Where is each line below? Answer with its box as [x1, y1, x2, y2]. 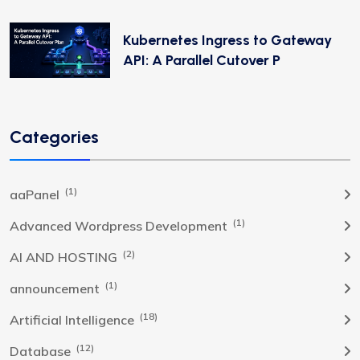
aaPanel [10, 186, 63, 202]
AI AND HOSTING [10, 248, 121, 265]
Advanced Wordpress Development [10, 217, 231, 234]
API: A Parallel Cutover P [123, 51, 280, 69]
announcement [10, 280, 103, 297]
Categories [10, 125, 99, 147]
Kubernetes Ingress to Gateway [123, 31, 332, 49]
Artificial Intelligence [10, 311, 137, 328]
